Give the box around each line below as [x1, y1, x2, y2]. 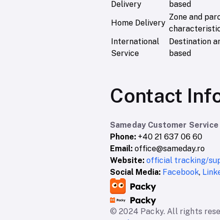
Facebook [163, 167, 199, 177]
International [111, 37, 159, 47]
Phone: [110, 132, 136, 142]
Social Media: [110, 167, 161, 177]
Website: [110, 156, 144, 165]
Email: [110, 144, 133, 154]
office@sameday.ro [135, 144, 205, 154]
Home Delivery [111, 18, 165, 28]
